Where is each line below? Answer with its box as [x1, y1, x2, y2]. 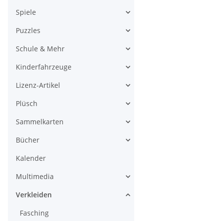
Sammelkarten [16, 117, 64, 126]
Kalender [16, 153, 46, 163]
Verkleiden [16, 190, 52, 199]
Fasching [20, 208, 49, 218]
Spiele [16, 7, 36, 17]
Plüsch [16, 99, 37, 108]
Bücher [16, 135, 39, 145]
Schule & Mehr [16, 44, 65, 53]
